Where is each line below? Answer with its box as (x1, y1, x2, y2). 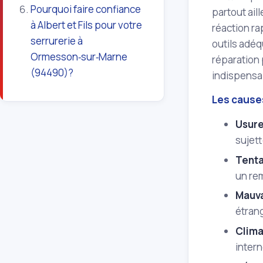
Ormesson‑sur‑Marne (31, 50, 128, 64)
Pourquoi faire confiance (31, 2, 141, 16)
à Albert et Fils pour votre (31, 18, 143, 32)
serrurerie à (31, 34, 83, 48)
